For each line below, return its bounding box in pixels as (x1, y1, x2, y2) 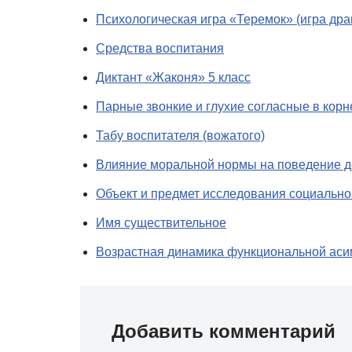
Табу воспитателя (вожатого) (96, 129, 265, 142)
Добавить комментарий (112, 321, 335, 342)
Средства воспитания (96, 42, 224, 55)
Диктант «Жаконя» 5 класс (96, 71, 251, 84)
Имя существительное (96, 216, 226, 229)
